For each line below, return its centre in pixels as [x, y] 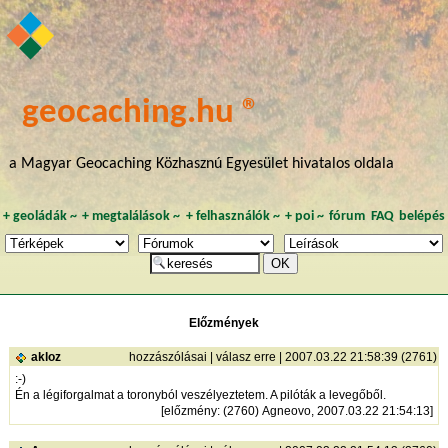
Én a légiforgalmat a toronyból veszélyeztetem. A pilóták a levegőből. [200, 395]
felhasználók [232, 217]
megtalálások [131, 217]
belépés [422, 217]
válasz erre [245, 357]
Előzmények [224, 323]
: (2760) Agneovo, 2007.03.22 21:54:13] [324, 411]
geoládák [39, 217]
